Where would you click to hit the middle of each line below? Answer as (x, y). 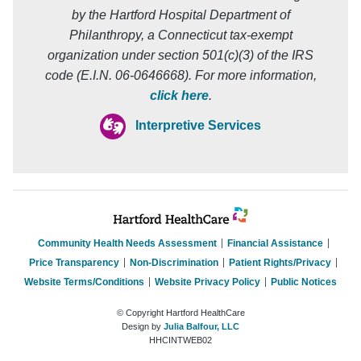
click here (179, 95)
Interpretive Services (198, 126)
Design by (143, 326)
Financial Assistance (275, 243)
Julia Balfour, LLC (201, 326)
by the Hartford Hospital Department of (180, 15)
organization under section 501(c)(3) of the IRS (180, 55)
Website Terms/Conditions (84, 282)
